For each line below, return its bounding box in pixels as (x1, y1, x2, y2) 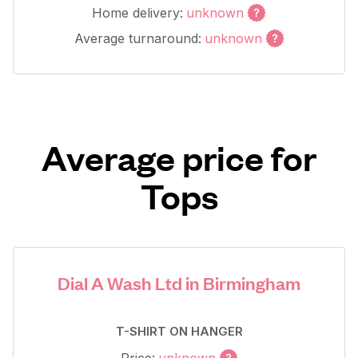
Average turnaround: (74, 30, 201, 46)
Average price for (42, 135, 316, 179)
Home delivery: (92, 5, 183, 21)
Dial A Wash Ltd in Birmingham (58, 271, 300, 294)
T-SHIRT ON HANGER (115, 324, 243, 339)
